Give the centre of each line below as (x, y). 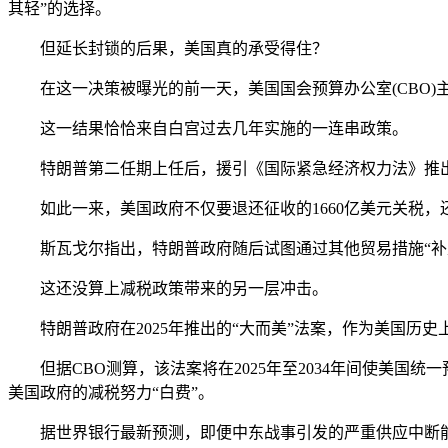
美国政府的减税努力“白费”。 (111, 392)
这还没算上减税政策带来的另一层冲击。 (168, 288)
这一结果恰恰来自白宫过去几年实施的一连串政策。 (208, 128)
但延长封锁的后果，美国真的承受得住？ (168, 48)
